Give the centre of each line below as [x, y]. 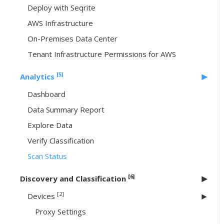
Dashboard [46, 94]
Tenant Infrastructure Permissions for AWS [102, 54]
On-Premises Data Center [72, 39]
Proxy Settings [60, 212]
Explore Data [50, 125]
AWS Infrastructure [60, 23]
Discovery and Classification [74, 179]
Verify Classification [61, 141]
